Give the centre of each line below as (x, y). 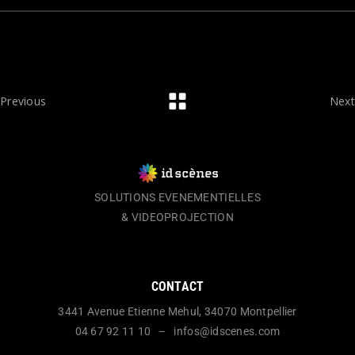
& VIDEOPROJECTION (177, 217)
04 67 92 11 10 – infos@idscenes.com (177, 331)
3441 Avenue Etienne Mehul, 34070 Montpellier (177, 311)
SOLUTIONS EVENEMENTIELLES (177, 197)
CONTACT (177, 286)
